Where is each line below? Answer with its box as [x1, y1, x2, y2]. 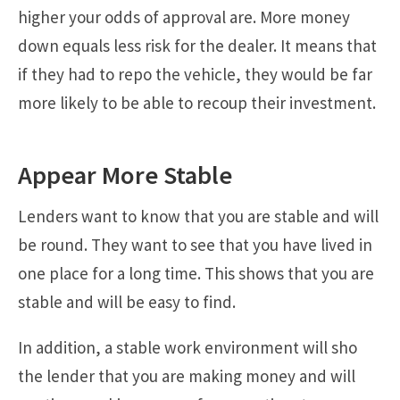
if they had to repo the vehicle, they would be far [18, 63, 372, 86]
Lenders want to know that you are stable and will [18, 205, 379, 228]
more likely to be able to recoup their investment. [18, 92, 376, 114]
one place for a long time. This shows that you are [18, 262, 374, 285]
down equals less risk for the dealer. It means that [18, 35, 377, 57]
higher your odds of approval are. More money [18, 6, 350, 29]
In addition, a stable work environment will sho [18, 337, 357, 359]
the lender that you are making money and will [18, 365, 355, 387]
